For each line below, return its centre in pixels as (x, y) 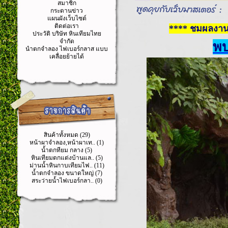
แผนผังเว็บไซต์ (67, 18)
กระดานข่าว (67, 11)
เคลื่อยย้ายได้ (67, 56)
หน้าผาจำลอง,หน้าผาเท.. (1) (67, 142)
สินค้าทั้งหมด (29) (67, 135)
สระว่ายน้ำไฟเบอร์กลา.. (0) (67, 181)
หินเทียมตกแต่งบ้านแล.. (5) (67, 158)
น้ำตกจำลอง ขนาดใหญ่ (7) (67, 173)
